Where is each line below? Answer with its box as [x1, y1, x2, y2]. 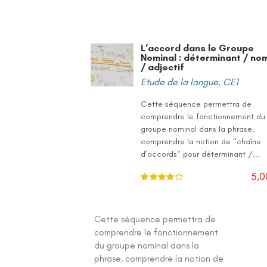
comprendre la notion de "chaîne [141, 136, 262, 147]
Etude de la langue [141, 76, 219, 88]
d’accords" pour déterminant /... [141, 149, 260, 159]
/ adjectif [141, 61, 185, 73]
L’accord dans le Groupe [141, 42, 254, 54]
